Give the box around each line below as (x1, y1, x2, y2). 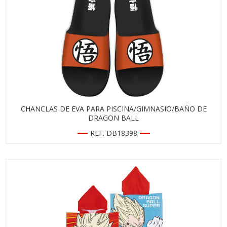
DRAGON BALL (88, 113, 139, 123)
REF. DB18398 (90, 128, 137, 138)
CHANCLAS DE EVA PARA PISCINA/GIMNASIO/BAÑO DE (20, 104, 207, 113)
